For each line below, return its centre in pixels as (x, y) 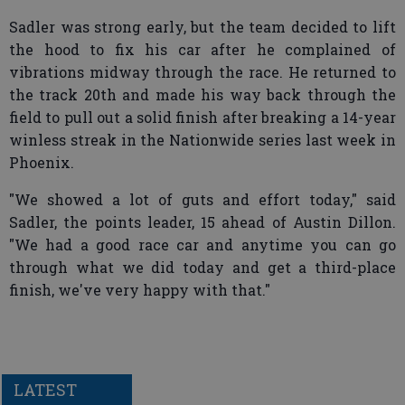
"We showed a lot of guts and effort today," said (202, 199)
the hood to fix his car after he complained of (202, 49)
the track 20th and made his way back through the (202, 94)
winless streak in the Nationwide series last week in (202, 140)
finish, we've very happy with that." (140, 290)
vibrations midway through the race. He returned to (202, 72)
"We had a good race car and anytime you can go (202, 245)
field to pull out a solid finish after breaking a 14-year (202, 117)
